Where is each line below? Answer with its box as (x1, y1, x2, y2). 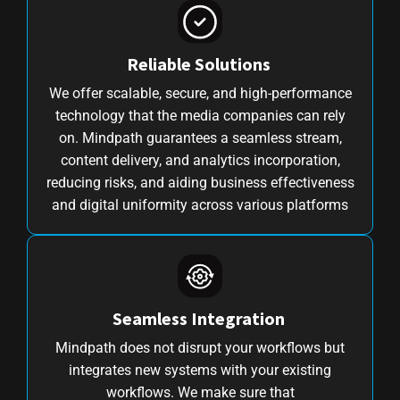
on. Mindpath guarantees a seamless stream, (58, 129, 342, 146)
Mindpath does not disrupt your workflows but (55, 338, 345, 356)
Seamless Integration (112, 306, 288, 329)
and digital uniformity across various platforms (52, 196, 348, 213)
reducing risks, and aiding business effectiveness (46, 173, 354, 191)
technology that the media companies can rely (54, 106, 346, 124)
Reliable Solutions (126, 52, 274, 75)
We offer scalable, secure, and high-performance (48, 84, 352, 102)
